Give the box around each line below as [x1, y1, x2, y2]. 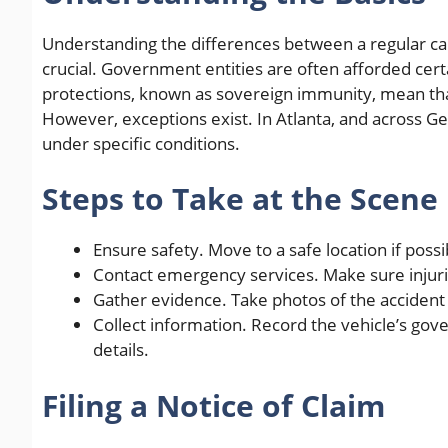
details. [93, 338, 149, 362]
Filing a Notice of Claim [42, 384, 385, 426]
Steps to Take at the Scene [42, 178, 438, 220]
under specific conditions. [42, 131, 240, 155]
